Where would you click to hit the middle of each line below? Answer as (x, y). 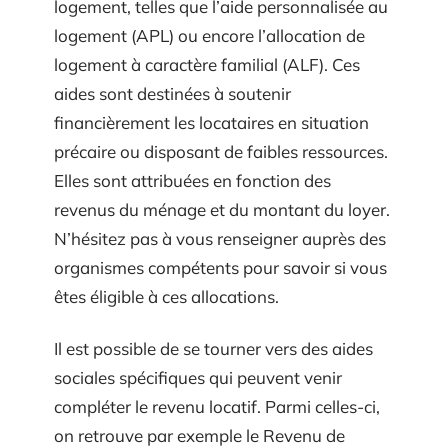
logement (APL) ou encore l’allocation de (209, 36)
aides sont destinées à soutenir (172, 94)
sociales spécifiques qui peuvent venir (198, 377)
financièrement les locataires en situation (211, 123)
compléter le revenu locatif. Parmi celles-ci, (217, 406)
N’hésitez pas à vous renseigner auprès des (220, 239)
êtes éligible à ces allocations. (166, 297)
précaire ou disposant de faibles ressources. (221, 152)
